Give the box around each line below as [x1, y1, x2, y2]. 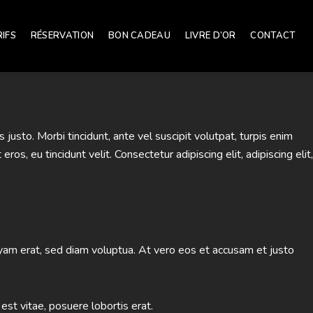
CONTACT [250, 29, 296, 42]
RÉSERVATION [30, 29, 94, 42]
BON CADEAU [108, 29, 170, 42]
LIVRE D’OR [184, 29, 236, 42]
